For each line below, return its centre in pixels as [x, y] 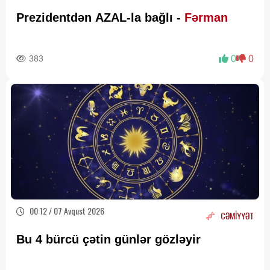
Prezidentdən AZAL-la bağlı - [100, 18]
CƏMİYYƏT [237, 215]
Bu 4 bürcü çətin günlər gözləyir [110, 240]
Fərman [208, 18]
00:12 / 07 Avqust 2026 [66, 211]
